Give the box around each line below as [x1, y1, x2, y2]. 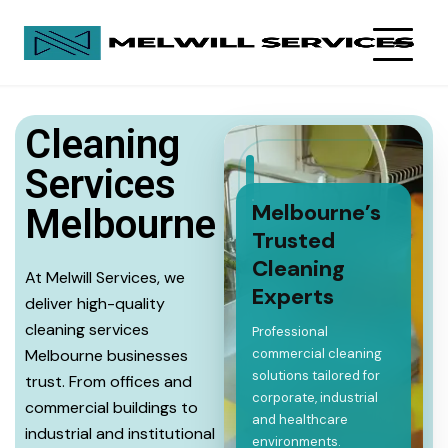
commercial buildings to [25, 397, 198, 418]
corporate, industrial [251, 389, 378, 406]
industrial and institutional [25, 423, 215, 444]
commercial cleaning [251, 345, 382, 362]
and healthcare [251, 411, 348, 428]
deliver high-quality [25, 293, 165, 314]
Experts [251, 282, 334, 311]
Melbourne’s [251, 198, 381, 227]
